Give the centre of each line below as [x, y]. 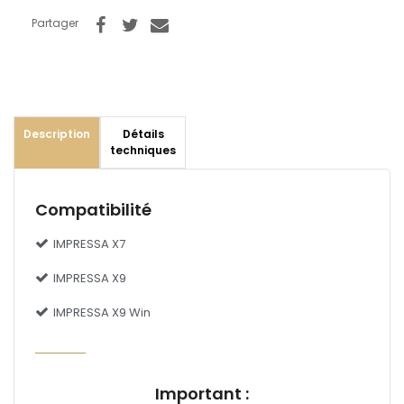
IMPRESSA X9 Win [102, 312]
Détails [143, 133]
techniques [143, 150]
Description [57, 133]
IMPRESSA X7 [89, 243]
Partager [55, 23]
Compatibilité [93, 209]
